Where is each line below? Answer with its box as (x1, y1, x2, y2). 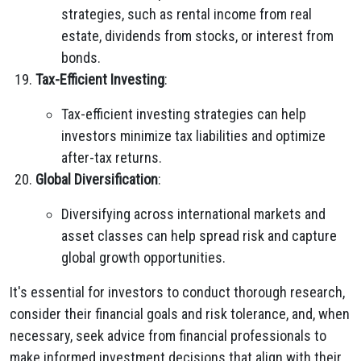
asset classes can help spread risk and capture (61, 227, 337, 244)
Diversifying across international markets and (61, 205, 326, 222)
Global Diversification (35, 171, 158, 188)
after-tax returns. (61, 149, 162, 166)
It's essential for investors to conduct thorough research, (10, 284, 345, 301)
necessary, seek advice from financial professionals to (10, 327, 326, 344)
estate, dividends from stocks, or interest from (61, 27, 334, 44)
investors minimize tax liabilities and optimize (61, 127, 326, 144)
